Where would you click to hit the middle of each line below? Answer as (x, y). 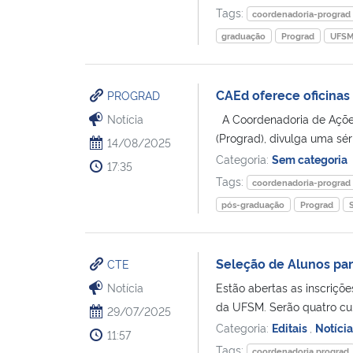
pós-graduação (253, 204)
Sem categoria (309, 158)
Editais (290, 327)
